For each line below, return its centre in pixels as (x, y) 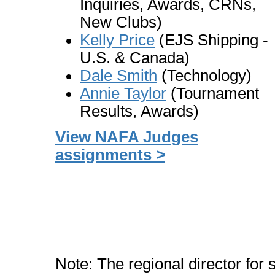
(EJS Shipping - (211, 40)
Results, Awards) (139, 111)
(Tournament (213, 93)
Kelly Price (117, 40)
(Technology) (204, 76)
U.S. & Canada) (135, 58)
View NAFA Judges (127, 137)
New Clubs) (121, 22)
